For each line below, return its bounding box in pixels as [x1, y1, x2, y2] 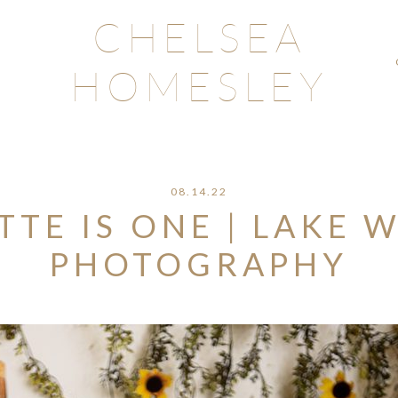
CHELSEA [92, 17, 306, 62]
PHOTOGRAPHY [49, 244, 349, 284]
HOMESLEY [70, 66, 328, 111]
